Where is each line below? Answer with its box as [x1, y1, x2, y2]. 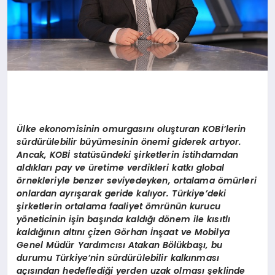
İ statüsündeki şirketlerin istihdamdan [68, 148, 239, 161]
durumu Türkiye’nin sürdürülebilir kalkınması [17, 251, 220, 264]
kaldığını [17, 225, 55, 238]
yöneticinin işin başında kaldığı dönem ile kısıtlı [17, 212, 231, 225]
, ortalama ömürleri [168, 174, 257, 187]
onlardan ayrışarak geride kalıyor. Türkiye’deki [17, 187, 227, 199]
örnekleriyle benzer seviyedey [17, 174, 152, 187]
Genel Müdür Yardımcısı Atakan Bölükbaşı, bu [17, 238, 223, 251]
